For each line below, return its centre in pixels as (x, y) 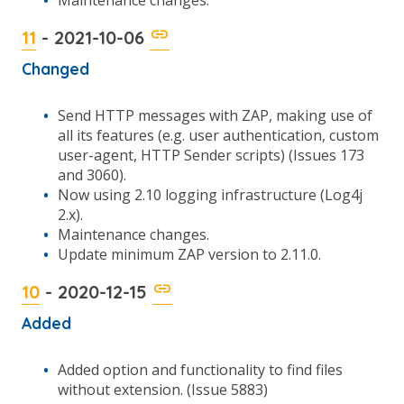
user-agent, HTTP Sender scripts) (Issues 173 (211, 155)
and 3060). (92, 175)
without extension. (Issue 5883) (163, 390)
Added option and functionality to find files (200, 370)
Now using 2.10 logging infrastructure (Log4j (210, 195)
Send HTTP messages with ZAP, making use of (215, 115)
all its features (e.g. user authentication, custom (218, 135)
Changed (55, 69)
